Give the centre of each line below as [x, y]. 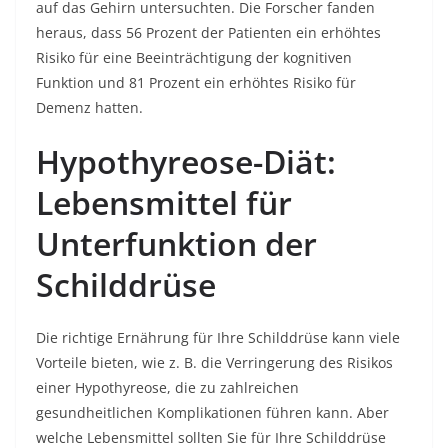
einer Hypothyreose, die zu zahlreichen [167, 387]
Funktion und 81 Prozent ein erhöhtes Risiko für [196, 82]
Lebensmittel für [164, 202]
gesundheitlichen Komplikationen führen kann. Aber [212, 412]
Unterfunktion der [176, 243]
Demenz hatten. [89, 107]
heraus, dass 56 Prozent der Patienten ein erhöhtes [208, 32]
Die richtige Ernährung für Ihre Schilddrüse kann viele [218, 337]
